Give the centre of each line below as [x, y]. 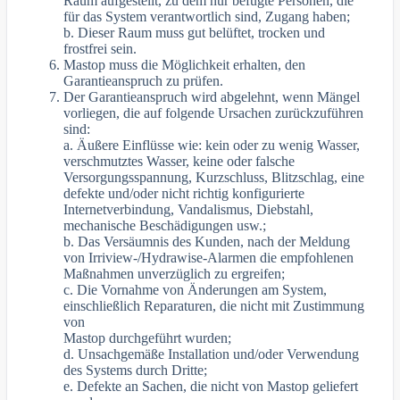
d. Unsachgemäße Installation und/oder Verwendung [212, 354]
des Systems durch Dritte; [136, 370]
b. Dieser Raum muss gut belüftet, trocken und [195, 32]
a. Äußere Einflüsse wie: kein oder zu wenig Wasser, [212, 145]
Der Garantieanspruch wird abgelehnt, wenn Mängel [212, 96]
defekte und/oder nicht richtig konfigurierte [184, 193]
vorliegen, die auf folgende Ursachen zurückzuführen [214, 112]
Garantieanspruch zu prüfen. [144, 80]
